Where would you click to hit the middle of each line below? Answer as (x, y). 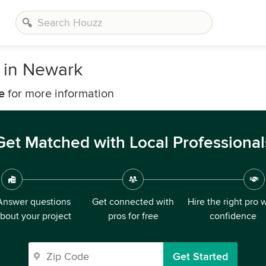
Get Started (200, 256)
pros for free (133, 216)
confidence (233, 216)
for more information (59, 94)
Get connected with (133, 202)
